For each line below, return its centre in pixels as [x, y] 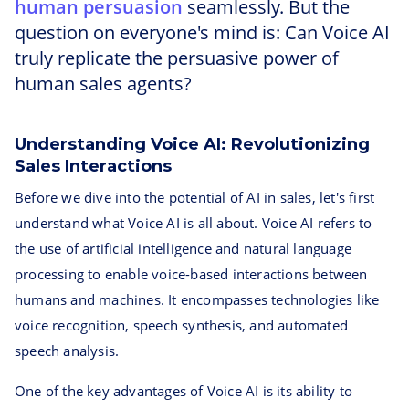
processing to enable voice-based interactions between [191, 274]
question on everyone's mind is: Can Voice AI [202, 32]
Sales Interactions [93, 166]
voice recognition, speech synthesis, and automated [182, 325]
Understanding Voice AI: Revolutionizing [192, 144]
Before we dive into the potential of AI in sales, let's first [195, 197]
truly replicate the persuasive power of [177, 58]
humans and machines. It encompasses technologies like [197, 299]
